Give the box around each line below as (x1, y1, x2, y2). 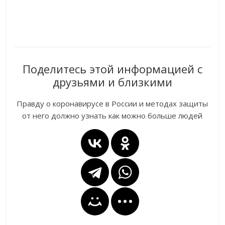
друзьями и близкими (52, 74, 172, 90)
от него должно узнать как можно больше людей (22, 110, 203, 121)
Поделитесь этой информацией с (22, 61, 202, 77)
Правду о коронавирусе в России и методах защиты (17, 98, 208, 109)
